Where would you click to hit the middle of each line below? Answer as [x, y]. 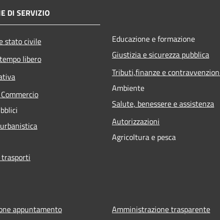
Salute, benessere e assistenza [163, 103]
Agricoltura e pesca [144, 137]
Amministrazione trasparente [161, 209]
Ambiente [128, 88]
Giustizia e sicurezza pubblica [161, 54]
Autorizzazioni [136, 121]
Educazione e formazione [153, 39]
